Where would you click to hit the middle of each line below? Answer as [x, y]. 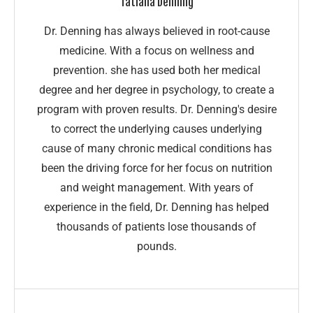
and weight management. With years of [156, 188]
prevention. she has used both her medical [156, 71]
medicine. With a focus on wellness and [156, 51]
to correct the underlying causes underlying [156, 129]
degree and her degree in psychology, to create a [156, 90]
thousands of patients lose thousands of [156, 227]
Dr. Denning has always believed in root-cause [156, 31]
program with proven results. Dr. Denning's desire [156, 110]
